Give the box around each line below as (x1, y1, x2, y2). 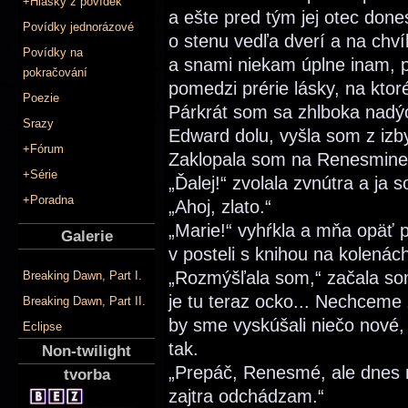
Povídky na (23, 45, 83, 59)
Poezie (23, 90, 59, 105)
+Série (23, 167, 57, 181)
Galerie (60, 227, 113, 246)
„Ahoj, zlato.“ (168, 196, 271, 217)
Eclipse (23, 320, 62, 334)
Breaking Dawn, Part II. (23, 294, 146, 309)
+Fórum (23, 141, 64, 156)
